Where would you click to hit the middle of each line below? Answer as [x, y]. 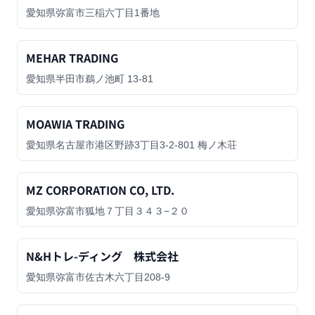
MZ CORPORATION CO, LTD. [100, 190]
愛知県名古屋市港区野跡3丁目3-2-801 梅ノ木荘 [131, 145]
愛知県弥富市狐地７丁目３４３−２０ [108, 211]
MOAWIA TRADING [75, 124]
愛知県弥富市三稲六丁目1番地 [93, 13]
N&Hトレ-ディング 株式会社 [102, 256]
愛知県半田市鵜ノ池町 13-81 [90, 79]
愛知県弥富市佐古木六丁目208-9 [98, 277]
